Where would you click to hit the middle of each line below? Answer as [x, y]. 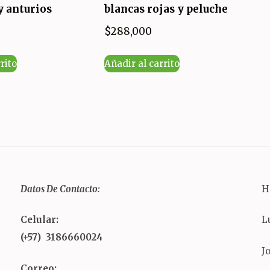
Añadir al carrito [142, 63]
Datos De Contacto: [60, 189]
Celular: [39, 220]
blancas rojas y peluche [166, 9]
